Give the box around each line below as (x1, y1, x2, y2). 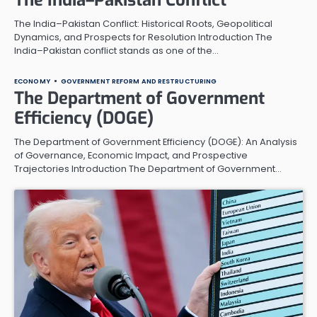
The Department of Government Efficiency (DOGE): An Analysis (14, 134, 297, 149)
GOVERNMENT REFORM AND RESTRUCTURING (60, 76, 217, 86)
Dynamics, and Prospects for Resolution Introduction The (14, 30, 272, 44)
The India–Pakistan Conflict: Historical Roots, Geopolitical (14, 16, 272, 30)
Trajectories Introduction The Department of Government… (14, 161, 282, 175)
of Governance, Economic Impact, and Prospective (14, 148, 248, 162)
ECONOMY (14, 76, 50, 86)
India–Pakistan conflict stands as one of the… (14, 43, 219, 57)
